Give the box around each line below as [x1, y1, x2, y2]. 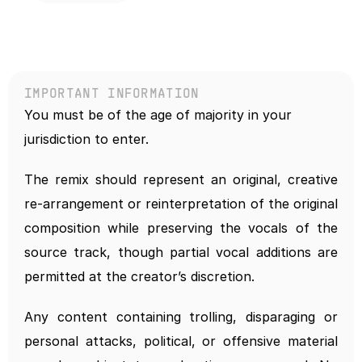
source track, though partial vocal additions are [24, 244, 338, 260]
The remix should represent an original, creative [24, 171, 338, 187]
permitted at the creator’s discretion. [24, 268, 255, 284]
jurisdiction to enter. [24, 131, 149, 147]
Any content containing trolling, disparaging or [24, 309, 338, 325]
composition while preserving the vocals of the [24, 220, 338, 236]
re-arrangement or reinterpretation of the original [24, 196, 338, 212]
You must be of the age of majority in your [24, 107, 292, 123]
